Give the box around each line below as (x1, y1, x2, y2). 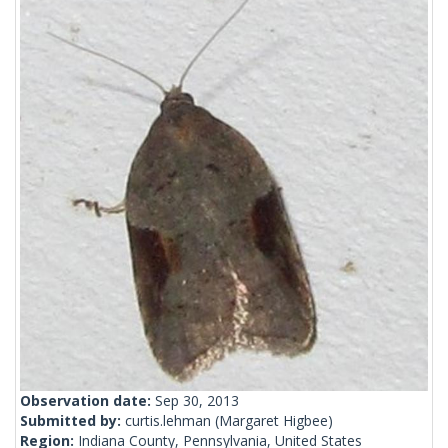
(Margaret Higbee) (211, 411, 333, 431)
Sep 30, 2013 (155, 391, 239, 411)
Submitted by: (20, 411, 125, 431)
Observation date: (20, 391, 155, 411)
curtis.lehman (125, 411, 211, 431)
